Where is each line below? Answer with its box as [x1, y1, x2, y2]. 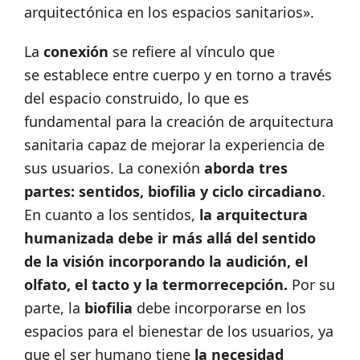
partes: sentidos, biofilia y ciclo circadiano [24, 182, 321, 202]
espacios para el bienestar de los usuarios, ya [24, 321, 333, 342]
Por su [288, 275, 335, 295]
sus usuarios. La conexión [24, 158, 200, 178]
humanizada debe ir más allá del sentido [24, 228, 316, 248]
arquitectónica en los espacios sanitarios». [24, 2, 314, 22]
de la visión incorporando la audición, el [24, 252, 308, 272]
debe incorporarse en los [133, 298, 306, 318]
